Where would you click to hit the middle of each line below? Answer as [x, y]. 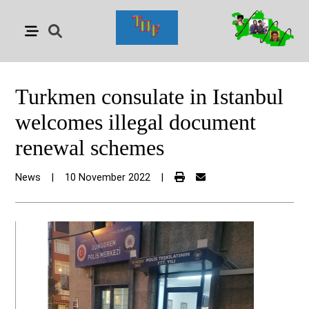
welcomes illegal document [136, 122]
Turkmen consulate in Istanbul [150, 97]
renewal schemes [90, 148]
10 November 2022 [108, 178]
